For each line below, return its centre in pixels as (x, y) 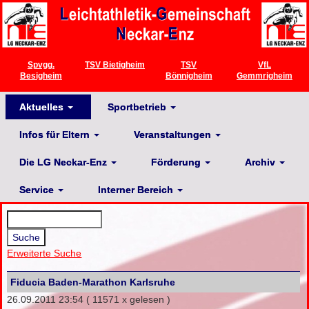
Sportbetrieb (137, 107)
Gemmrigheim (264, 76)
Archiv (260, 162)
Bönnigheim (189, 76)
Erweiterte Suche (44, 253)
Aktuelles (41, 107)
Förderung (176, 162)
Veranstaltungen (172, 134)
